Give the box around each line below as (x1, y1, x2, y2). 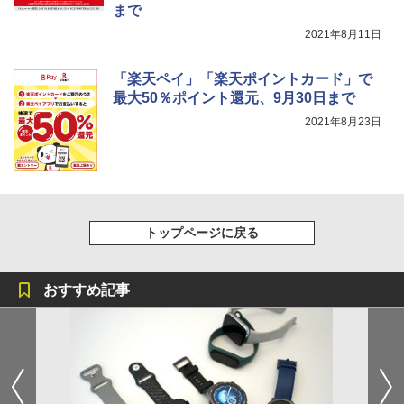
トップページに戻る (145, 225, 259, 241)
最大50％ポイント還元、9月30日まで (113, 90, 355, 106)
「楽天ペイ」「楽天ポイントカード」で (113, 71, 372, 87)
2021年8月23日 (305, 115, 381, 129)
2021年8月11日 (305, 28, 381, 41)
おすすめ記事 (43, 282, 130, 298)
